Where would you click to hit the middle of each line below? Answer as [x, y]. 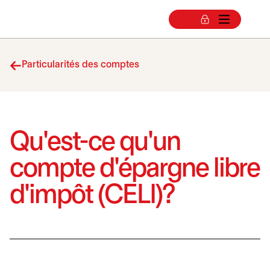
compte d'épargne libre [135, 170]
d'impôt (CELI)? [92, 196]
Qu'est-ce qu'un [95, 143]
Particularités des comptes [80, 65]
